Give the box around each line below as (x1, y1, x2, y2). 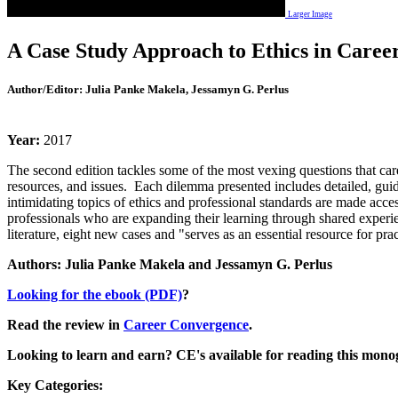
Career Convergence (123, 317, 249, 333)
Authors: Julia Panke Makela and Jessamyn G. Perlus (7, 257, 332, 273)
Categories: (35, 378, 103, 394)
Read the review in (7, 317, 123, 333)
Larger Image (288, 10, 332, 20)
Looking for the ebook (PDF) (7, 287, 182, 303)
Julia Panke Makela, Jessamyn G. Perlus (83, 83, 289, 97)
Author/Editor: (7, 83, 83, 97)
